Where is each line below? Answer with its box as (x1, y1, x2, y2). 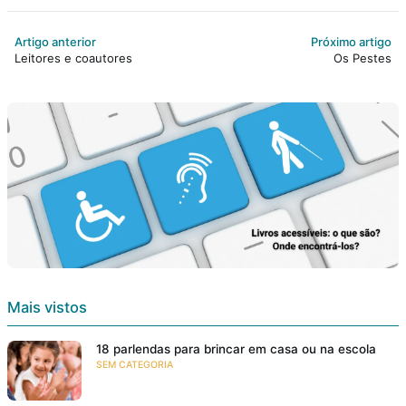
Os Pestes (333, 51, 391, 65)
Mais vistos (7, 298, 87, 317)
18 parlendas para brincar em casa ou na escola (96, 342, 376, 357)
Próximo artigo (311, 34, 391, 49)
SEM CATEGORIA (96, 359, 173, 372)
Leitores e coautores (14, 51, 132, 65)
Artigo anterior (14, 34, 96, 49)
